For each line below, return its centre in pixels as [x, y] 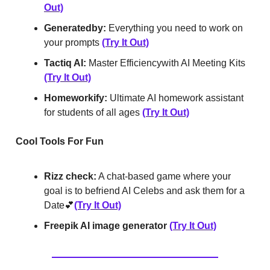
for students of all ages [93, 113]
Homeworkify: [76, 98]
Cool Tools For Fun [60, 142]
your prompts [73, 43]
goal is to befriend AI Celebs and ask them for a [144, 191]
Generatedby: [75, 28]
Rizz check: [70, 177]
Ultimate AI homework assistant [175, 98]
